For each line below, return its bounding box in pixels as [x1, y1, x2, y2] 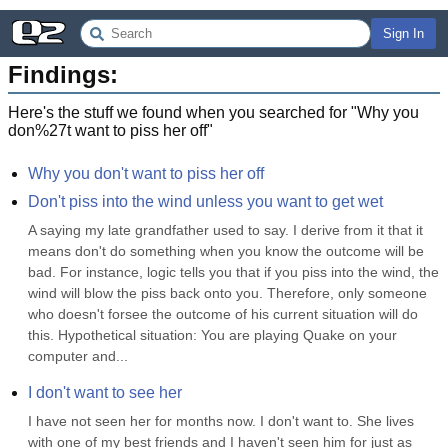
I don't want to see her [28, 384, 182, 401]
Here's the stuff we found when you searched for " [8, 104, 357, 121]
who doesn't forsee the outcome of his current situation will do [28, 306, 418, 322]
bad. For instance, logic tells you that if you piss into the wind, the [28, 264, 439, 280]
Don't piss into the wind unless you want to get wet [28, 193, 383, 210]
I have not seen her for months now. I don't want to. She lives [28, 413, 414, 429]
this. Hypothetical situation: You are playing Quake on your [28, 327, 397, 343]
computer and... [28, 348, 128, 364]
